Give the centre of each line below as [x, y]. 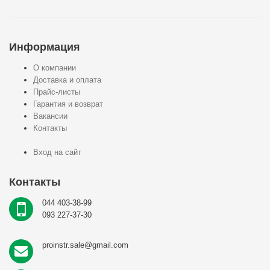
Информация [45, 47]
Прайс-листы [57, 92]
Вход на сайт [57, 152]
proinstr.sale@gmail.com [85, 245]
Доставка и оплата [67, 80]
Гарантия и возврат [68, 104]
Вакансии [50, 116]
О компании [55, 67]
